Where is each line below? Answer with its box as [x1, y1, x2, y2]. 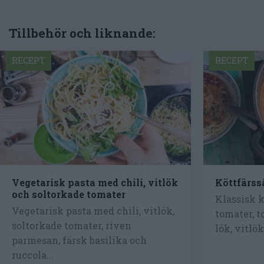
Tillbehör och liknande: [9, 24, 156, 41]
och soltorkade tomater [12, 188, 126, 201]
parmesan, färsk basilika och [12, 233, 147, 246]
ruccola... [12, 248, 54, 261]
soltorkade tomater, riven [12, 219, 131, 232]
